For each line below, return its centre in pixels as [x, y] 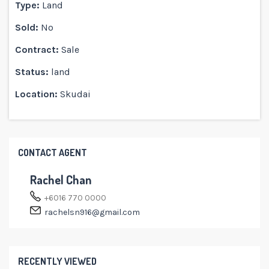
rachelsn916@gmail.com [92, 212]
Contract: [37, 49]
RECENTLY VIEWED [57, 261]
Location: [36, 94]
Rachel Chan [61, 179]
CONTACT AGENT [53, 152]
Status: [32, 71]
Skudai [75, 94]
